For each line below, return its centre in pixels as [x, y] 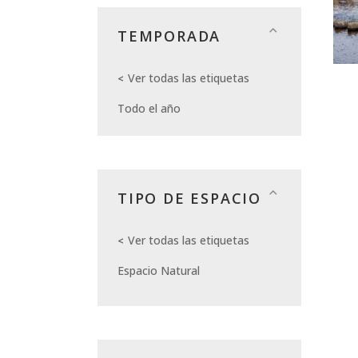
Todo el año [149, 109]
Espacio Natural [159, 271]
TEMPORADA [169, 36]
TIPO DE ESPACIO [189, 199]
